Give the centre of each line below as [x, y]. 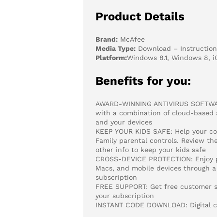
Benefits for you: [143, 81]
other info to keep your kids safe [151, 149]
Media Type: [116, 48]
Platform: [111, 57]
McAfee [132, 39]
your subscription [125, 195]
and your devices [124, 122]
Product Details [140, 16]
